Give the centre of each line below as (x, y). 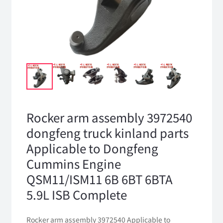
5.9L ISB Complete (76, 195)
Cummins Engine (73, 164)
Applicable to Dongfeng (92, 148)
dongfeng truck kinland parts (107, 133)
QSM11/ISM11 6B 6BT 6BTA (99, 179)
